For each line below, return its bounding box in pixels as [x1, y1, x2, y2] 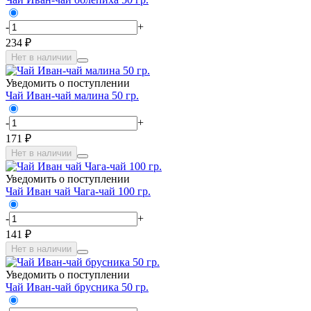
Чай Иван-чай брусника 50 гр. [6, 280, 149, 293]
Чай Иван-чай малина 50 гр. [6, 89, 139, 101]
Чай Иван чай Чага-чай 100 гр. [6, 185, 151, 197]
